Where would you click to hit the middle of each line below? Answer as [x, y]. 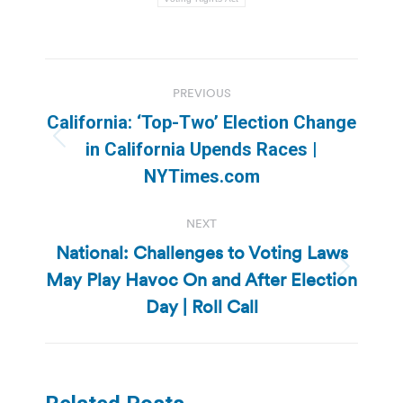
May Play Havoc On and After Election [201, 279]
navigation [117, 116]
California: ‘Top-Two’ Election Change [201, 122]
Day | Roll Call [201, 306]
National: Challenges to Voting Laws [201, 252]
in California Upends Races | [201, 149]
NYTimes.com [201, 176]
